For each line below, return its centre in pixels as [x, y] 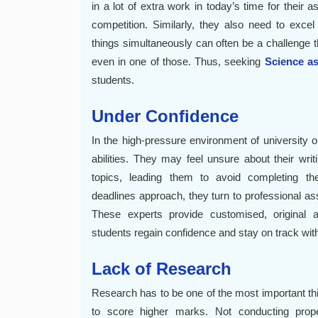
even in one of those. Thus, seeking [178, 61]
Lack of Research [161, 269]
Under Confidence [165, 116]
